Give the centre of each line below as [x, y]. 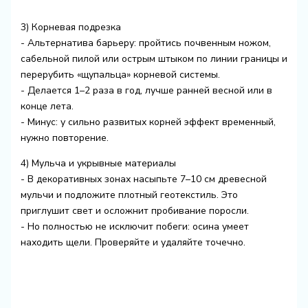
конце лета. [47, 106]
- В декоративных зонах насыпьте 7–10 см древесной [143, 179]
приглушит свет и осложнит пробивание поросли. [134, 210]
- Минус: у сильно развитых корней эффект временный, [148, 122]
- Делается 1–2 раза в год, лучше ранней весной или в [146, 90]
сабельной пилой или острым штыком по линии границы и [154, 58]
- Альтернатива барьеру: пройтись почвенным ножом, [145, 43]
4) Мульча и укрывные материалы [98, 163]
